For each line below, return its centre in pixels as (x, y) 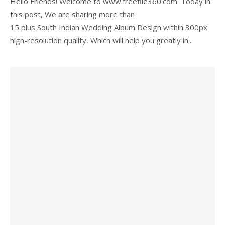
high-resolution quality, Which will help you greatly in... (101, 40)
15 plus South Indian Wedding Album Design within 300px (109, 27)
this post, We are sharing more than (72, 14)
